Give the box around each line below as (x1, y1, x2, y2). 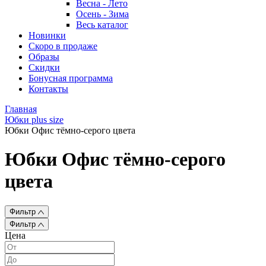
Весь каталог (76, 20, 128, 30)
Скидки (28, 62, 60, 72)
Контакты (28, 84, 68, 94)
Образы (28, 52, 59, 62)
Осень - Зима (76, 9, 129, 19)
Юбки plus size (5, 115, 64, 125)
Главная (5, 104, 37, 114)
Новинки (28, 30, 66, 40)
